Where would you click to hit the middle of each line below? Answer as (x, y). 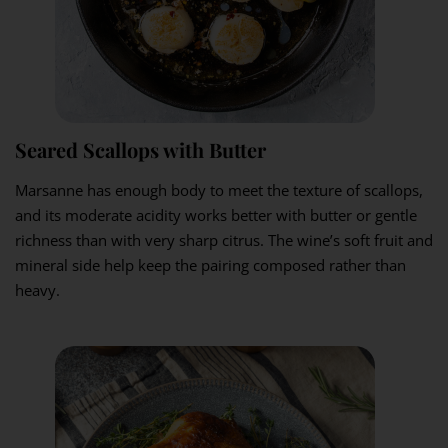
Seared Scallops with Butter (140, 150)
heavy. (37, 290)
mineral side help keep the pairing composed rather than (210, 265)
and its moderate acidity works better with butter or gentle (216, 215)
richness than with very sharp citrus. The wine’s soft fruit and (224, 240)
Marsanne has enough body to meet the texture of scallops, (219, 190)
